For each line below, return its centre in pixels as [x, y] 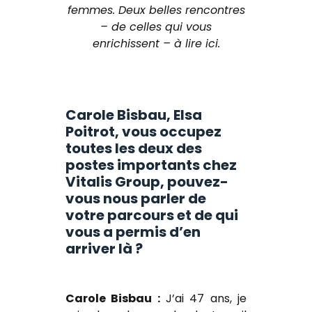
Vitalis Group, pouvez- [147, 182]
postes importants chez [151, 165]
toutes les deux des [134, 149]
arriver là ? [104, 249]
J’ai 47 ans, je [203, 299]
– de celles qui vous [156, 27]
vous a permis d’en [133, 232]
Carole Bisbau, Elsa [134, 115]
